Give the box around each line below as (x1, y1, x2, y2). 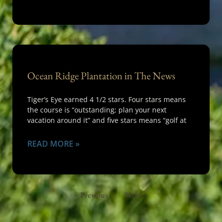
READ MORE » (27, 138, 80, 149)
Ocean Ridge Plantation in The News (27, 69, 175, 82)
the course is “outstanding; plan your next (27, 105, 166, 114)
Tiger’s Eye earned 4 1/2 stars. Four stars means (27, 95, 186, 104)
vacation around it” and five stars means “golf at (27, 115, 186, 125)
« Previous (74, 190, 108, 200)
